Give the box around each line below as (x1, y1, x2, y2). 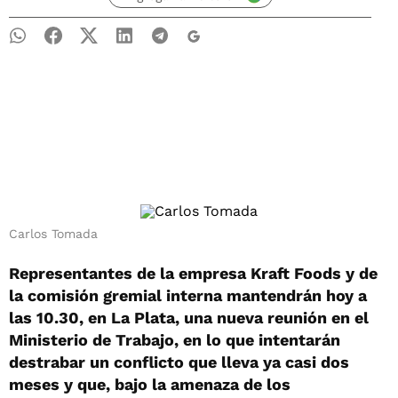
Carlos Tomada (9, 227, 98, 241)
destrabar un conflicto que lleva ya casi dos (9, 353, 349, 371)
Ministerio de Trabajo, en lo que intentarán (9, 330, 340, 349)
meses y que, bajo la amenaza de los (9, 375, 291, 394)
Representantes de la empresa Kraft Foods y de (9, 264, 378, 283)
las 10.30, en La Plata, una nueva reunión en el (9, 308, 369, 327)
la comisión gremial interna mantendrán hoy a (9, 286, 367, 305)
